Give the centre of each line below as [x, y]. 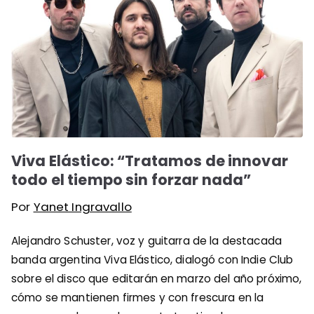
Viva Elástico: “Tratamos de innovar [150, 161]
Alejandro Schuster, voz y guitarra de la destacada [147, 241]
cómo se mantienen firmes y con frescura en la [138, 298]
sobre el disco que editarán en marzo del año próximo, [157, 279]
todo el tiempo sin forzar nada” [131, 180]
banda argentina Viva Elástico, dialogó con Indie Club [152, 260]
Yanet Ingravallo [82, 207]
